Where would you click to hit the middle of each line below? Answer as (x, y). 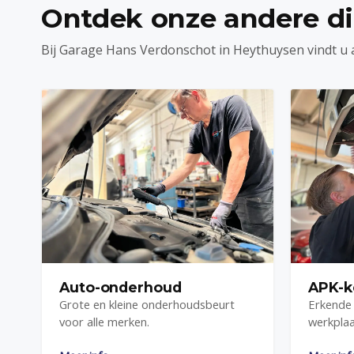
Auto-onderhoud (121, 287)
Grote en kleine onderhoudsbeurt (147, 304)
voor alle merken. (104, 321)
